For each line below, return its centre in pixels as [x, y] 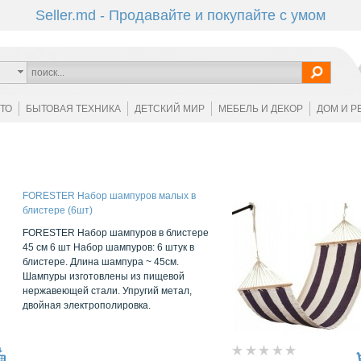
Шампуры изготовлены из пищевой [104, 276]
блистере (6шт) [58, 210]
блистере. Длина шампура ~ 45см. [101, 262]
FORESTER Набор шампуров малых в [109, 196]
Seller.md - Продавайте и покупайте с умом [180, 15]
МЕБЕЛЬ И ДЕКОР [260, 109]
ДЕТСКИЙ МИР [169, 109]
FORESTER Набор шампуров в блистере [116, 233]
